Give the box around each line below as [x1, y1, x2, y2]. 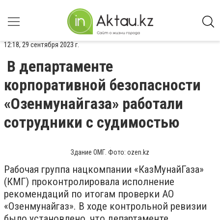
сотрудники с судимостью [4, 113, 179, 132]
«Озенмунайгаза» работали [4, 94, 183, 113]
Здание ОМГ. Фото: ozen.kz [71, 148, 149, 156]
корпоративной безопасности [4, 76, 201, 94]
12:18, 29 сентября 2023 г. [4, 40, 79, 49]
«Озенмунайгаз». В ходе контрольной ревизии [4, 200, 207, 212]
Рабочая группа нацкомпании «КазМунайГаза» [4, 164, 204, 175]
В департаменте [7, 57, 113, 76]
